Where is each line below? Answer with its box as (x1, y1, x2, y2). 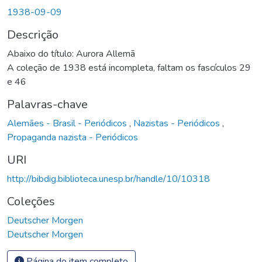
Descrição (7, 26, 58, 43)
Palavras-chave (7, 96, 88, 112)
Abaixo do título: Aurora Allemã (7, 47, 135, 60)
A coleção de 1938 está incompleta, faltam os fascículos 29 (7, 61, 251, 74)
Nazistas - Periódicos (133, 116, 222, 130)
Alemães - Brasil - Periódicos (7, 116, 129, 130)
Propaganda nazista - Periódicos (7, 130, 138, 144)
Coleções (7, 193, 55, 209)
